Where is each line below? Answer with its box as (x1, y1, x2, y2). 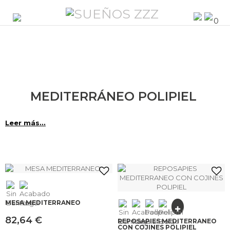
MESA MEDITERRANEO (5, 199, 81, 206)
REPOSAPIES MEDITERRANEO (118, 217, 217, 225)
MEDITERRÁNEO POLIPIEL (30, 89, 200, 104)
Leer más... (5, 119, 46, 127)
